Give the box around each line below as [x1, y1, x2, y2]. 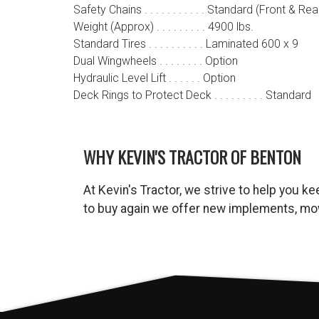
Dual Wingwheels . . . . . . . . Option [73, 54, 238, 68]
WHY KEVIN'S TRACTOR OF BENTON [83, 143, 301, 169]
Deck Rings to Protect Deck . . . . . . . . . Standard [73, 88, 311, 102]
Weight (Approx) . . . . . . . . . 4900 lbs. [73, 20, 253, 33]
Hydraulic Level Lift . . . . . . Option [73, 71, 236, 85]
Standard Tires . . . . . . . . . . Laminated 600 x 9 [73, 37, 298, 51]
